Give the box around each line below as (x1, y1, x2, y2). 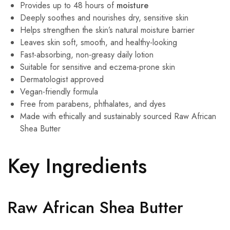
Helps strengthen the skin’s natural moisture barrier (20, 24, 195, 36)
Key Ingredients (8, 150, 147, 181)
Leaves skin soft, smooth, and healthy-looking (20, 36, 177, 49)
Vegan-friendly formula (20, 86, 98, 98)
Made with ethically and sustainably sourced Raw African (20, 110, 216, 123)
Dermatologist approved (20, 73, 104, 86)
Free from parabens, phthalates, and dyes (20, 98, 166, 110)
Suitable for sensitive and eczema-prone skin (20, 61, 175, 73)
